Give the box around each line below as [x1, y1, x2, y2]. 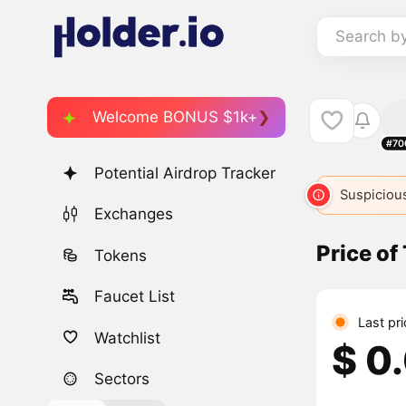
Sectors [94, 369, 150, 388]
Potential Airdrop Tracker [94, 164, 276, 183]
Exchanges [94, 205, 174, 224]
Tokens [94, 246, 148, 265]
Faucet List [94, 287, 176, 306]
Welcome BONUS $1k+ [92, 107, 257, 126]
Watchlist [94, 328, 161, 347]
